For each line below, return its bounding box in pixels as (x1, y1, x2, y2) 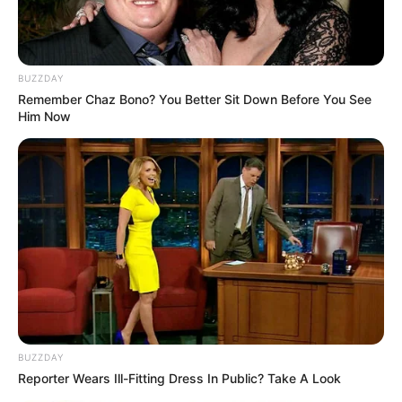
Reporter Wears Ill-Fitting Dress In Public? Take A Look (18, 370, 341, 386)
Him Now (18, 108, 71, 124)
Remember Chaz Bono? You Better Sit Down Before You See (18, 91, 371, 107)
